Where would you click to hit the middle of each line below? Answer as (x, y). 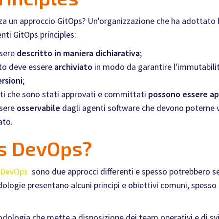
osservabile (38, 108)
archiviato (73, 67)
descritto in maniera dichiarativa (78, 53)
